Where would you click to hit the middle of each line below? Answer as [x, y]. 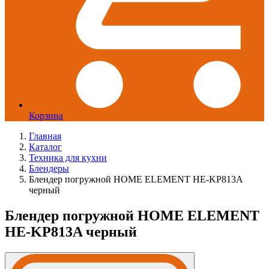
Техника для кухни [68, 158]
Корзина [46, 116]
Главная [45, 136]
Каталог [45, 147]
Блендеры [49, 168]
